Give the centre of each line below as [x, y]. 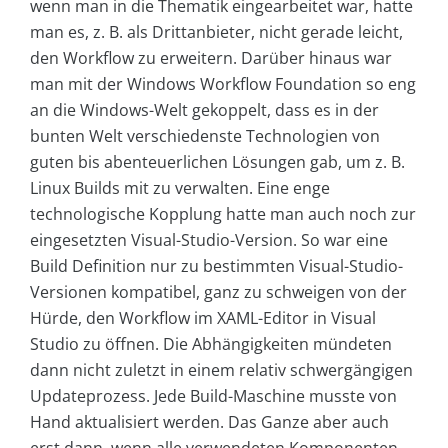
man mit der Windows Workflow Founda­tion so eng [223, 83]
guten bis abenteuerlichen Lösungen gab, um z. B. [217, 161]
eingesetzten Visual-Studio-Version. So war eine [209, 239]
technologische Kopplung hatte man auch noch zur [223, 213]
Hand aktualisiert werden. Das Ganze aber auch [209, 421]
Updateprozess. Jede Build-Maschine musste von [213, 395]
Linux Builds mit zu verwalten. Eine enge [180, 187]
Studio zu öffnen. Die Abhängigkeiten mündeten [211, 343]
